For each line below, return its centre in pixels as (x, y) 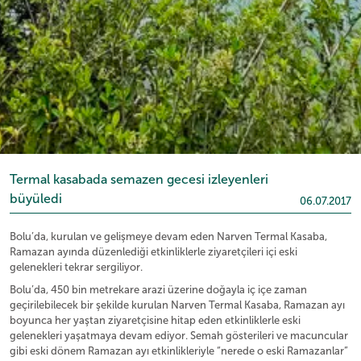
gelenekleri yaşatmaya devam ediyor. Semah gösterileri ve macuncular (179, 335)
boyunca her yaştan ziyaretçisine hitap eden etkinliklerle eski (155, 320)
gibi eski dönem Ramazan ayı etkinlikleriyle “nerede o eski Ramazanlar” (179, 351)
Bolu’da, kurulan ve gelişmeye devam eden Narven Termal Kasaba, (168, 236)
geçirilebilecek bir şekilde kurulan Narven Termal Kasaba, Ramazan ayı (177, 305)
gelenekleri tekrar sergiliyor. (76, 267)
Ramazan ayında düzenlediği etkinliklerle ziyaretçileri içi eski (154, 251)
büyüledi (36, 198)
